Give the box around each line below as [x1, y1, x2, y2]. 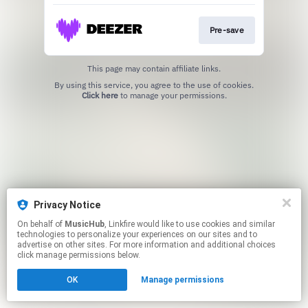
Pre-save [209, 24, 244, 35]
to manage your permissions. [118, 89, 227, 100]
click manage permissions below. [17, 250, 140, 260]
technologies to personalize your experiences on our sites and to [17, 230, 257, 239]
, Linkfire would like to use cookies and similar [104, 219, 137, 229]
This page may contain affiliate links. [87, 63, 221, 74]
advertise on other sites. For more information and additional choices [17, 240, 276, 250]
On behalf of [17, 219, 65, 229]
